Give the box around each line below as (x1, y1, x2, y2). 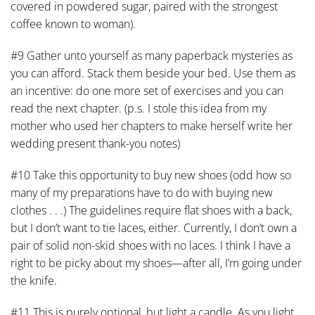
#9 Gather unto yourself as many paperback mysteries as (11, 48, 292, 63)
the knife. (11, 273, 57, 288)
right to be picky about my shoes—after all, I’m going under (11, 255, 302, 271)
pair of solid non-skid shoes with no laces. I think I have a (11, 238, 290, 253)
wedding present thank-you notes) (11, 136, 180, 151)
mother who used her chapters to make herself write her (11, 118, 292, 134)
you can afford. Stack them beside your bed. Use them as (11, 65, 295, 81)
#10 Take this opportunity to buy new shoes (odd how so (11, 167, 291, 183)
